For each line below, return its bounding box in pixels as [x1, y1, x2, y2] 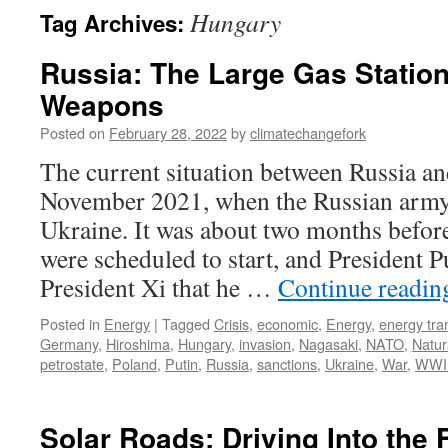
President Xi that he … [40, 270, 278, 304]
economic [257, 313, 318, 334]
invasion [239, 333, 291, 354]
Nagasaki [299, 333, 358, 354]
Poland [112, 353, 157, 374]
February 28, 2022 [109, 122, 227, 143]
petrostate [40, 353, 104, 374]
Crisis [214, 313, 249, 334]
